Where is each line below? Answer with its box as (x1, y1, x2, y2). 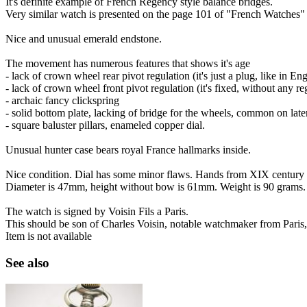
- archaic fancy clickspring (5, 95, 119, 107)
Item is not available (5, 230, 92, 243)
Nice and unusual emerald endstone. (5, 33, 162, 45)
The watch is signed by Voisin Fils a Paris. (5, 206, 188, 218)
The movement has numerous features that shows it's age (5, 58, 250, 70)
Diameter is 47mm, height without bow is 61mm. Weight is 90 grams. (5, 181, 306, 193)
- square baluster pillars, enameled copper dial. (5, 119, 205, 132)
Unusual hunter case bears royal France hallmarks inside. (5, 144, 251, 156)
